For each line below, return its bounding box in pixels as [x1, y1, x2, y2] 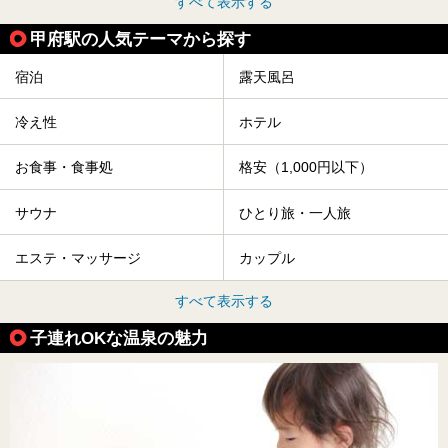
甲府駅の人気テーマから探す [30, 29, 251, 50]
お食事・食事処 [15, 159, 113, 176]
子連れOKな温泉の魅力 [30, 327, 208, 348]
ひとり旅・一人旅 [239, 204, 351, 221]
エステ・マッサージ [15, 250, 141, 267]
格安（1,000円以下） [239, 159, 373, 176]
